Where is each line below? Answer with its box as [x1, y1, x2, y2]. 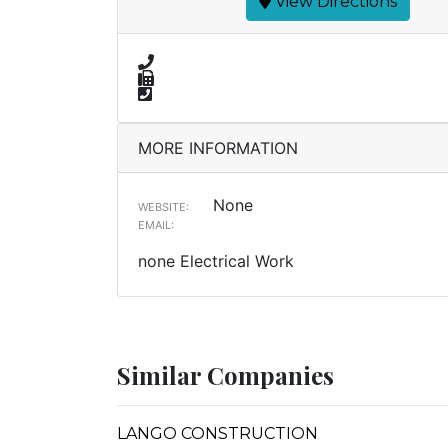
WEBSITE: [138, 200, 189, 214]
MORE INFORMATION [138, 138, 298, 158]
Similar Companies [117, 359, 334, 391]
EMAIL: [138, 218, 174, 232]
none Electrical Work [138, 251, 294, 271]
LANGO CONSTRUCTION [117, 424, 318, 443]
